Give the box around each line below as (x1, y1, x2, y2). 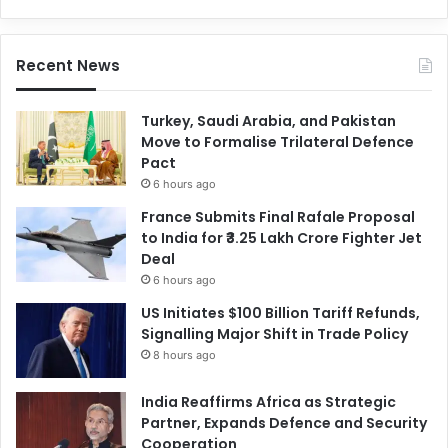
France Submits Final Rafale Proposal (141, 206, 415, 227)
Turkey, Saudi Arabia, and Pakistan (141, 110, 396, 131)
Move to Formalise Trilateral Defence (141, 131, 414, 152)
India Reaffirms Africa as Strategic (141, 391, 396, 412)
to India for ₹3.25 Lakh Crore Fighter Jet (141, 227, 422, 248)
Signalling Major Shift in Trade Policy (141, 323, 408, 344)
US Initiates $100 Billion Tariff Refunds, (141, 302, 420, 323)
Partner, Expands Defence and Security (141, 412, 427, 433)
